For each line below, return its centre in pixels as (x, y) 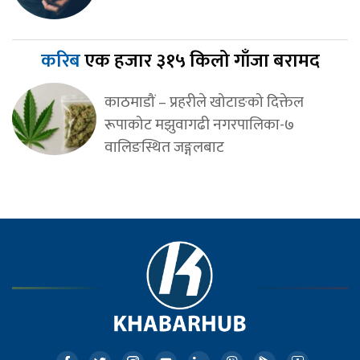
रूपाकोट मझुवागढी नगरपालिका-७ (199, 125)
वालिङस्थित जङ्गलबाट (164, 147)
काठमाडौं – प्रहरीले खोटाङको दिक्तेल (204, 102)
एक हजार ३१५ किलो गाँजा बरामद (202, 61)
